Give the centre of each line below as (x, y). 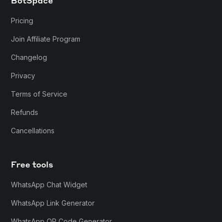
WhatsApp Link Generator (53, 203)
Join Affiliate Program (46, 39)
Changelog (29, 57)
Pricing (22, 20)
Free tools (32, 165)
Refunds (25, 112)
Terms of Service (39, 94)
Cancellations (33, 130)
